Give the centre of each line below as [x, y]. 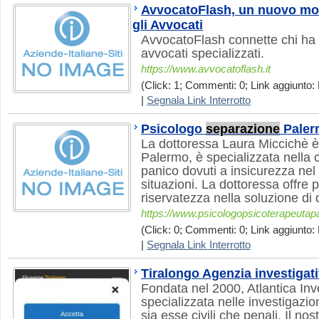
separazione [243, 129]
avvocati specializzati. [203, 53]
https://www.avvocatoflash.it [206, 69]
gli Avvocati [168, 25]
